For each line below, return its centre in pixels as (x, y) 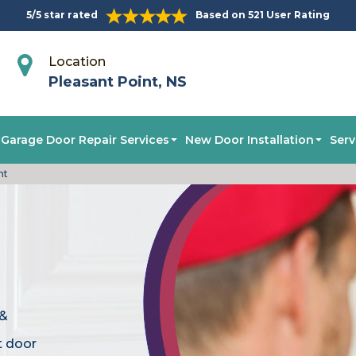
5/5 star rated (62, 15)
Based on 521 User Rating (263, 15)
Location (77, 61)
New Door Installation (250, 140)
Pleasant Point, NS (118, 81)
